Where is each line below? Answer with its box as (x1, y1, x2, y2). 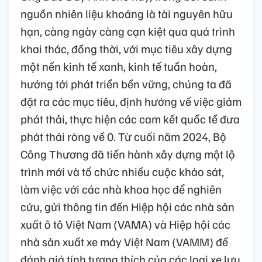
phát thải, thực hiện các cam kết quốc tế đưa (20, 111, 240, 126)
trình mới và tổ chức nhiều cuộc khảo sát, (20, 163, 224, 179)
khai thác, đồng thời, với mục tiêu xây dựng (20, 40, 232, 56)
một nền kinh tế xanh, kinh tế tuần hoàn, (20, 58, 217, 74)
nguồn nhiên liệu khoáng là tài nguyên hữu (20, 5, 233, 21)
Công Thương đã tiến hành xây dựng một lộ (20, 146, 235, 161)
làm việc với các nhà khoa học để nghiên (20, 181, 222, 196)
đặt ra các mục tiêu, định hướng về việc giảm (20, 93, 242, 109)
